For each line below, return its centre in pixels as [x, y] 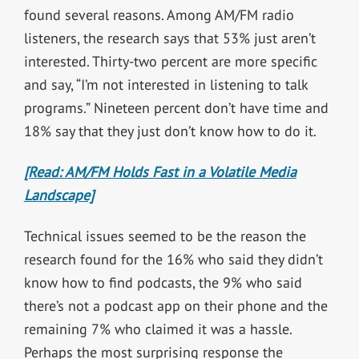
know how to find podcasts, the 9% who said [163, 282]
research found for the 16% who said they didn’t [173, 259]
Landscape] [58, 195]
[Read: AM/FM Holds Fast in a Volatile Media [160, 171]
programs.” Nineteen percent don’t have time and [176, 107]
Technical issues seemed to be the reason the [165, 236]
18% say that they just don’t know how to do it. [170, 131]
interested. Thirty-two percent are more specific [170, 61]
